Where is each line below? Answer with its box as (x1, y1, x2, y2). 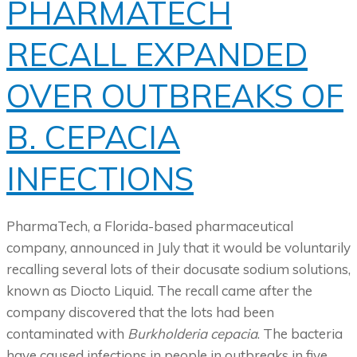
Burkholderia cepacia (127, 325, 257, 343)
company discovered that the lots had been (6, 304, 274, 321)
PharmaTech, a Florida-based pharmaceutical (6, 218, 293, 235)
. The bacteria (257, 325, 343, 343)
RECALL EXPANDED (6, 34, 308, 75)
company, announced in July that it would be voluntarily (6, 239, 351, 257)
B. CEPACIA (6, 117, 180, 158)
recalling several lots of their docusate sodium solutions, (6, 261, 351, 278)
